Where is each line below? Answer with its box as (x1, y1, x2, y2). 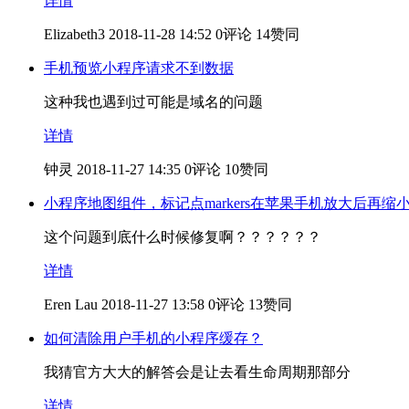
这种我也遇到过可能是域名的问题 (44, 93, 263, 110)
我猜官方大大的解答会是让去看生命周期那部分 (44, 363, 351, 380)
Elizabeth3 (44, 26, 105, 42)
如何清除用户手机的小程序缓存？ (44, 330, 263, 346)
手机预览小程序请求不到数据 (44, 59, 234, 76)
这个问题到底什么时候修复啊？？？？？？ (44, 228, 321, 245)
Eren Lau (44, 296, 98, 312)
